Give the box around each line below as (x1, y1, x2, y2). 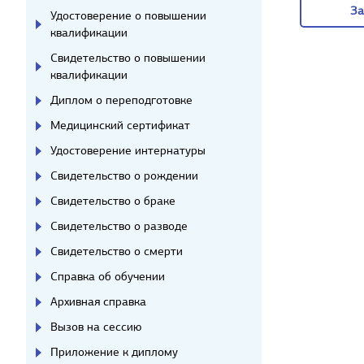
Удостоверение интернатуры (50, 143, 206, 158)
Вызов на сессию (50, 319, 141, 334)
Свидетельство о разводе (50, 219, 188, 233)
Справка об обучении (50, 269, 165, 284)
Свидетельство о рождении (50, 168, 198, 183)
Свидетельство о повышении (50, 50, 206, 65)
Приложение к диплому (50, 344, 178, 359)
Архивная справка (50, 294, 146, 309)
